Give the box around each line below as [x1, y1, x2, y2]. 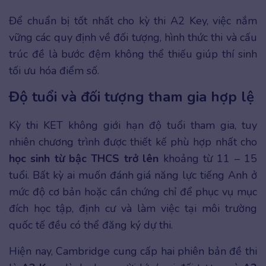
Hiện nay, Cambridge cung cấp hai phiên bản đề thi [9, 243, 257, 258]
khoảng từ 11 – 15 [159, 151, 258, 166]
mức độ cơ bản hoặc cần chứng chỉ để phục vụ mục [9, 184, 257, 199]
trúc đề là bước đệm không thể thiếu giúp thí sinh [9, 46, 257, 61]
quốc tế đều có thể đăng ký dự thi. [9, 217, 173, 232]
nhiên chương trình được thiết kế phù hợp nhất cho [9, 134, 257, 149]
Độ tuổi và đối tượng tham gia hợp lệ [9, 87, 254, 106]
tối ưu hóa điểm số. [9, 63, 99, 78]
